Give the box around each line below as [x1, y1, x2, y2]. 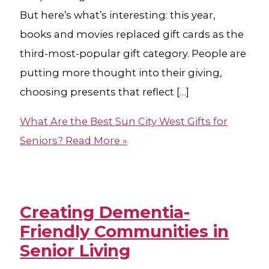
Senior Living [20, 240, 131, 261]
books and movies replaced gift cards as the [20, 28, 244, 41]
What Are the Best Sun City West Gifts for [20, 115, 228, 127]
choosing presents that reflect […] [20, 86, 190, 98]
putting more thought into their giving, [20, 67, 222, 79]
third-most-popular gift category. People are [20, 47, 247, 60]
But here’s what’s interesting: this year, [20, 9, 216, 22]
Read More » [63, 134, 128, 147]
